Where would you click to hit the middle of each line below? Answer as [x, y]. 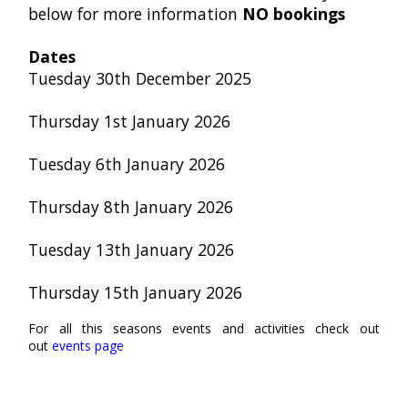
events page [90, 346]
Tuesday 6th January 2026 [127, 163]
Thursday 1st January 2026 [130, 121]
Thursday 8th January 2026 [131, 206]
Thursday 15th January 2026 [136, 292]
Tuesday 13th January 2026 [132, 249]
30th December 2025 [174, 78]
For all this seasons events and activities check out [204, 329]
